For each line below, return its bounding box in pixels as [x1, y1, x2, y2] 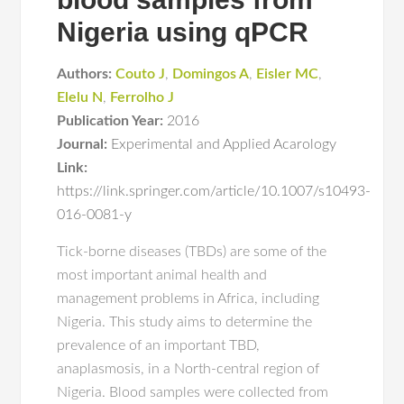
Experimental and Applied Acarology [111, 137, 337, 151]
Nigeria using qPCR [57, 17, 309, 47]
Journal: [57, 137, 108, 151]
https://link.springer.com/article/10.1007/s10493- [57, 184, 372, 198]
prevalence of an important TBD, [57, 338, 261, 353]
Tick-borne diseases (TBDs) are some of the [57, 244, 327, 259]
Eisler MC [256, 67, 319, 81]
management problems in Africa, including [57, 291, 320, 306]
